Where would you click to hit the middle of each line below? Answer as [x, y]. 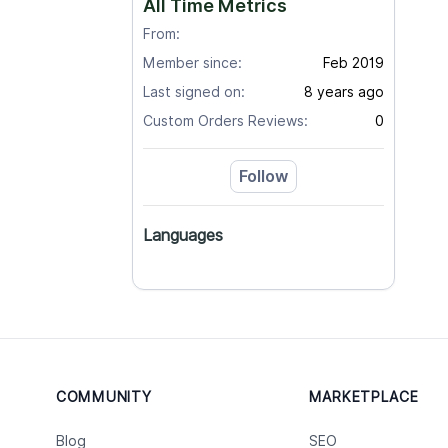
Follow [263, 176]
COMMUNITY [104, 397]
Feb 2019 [353, 63]
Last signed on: [194, 92]
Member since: [192, 63]
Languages [183, 235]
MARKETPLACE [363, 397]
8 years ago [343, 92]
